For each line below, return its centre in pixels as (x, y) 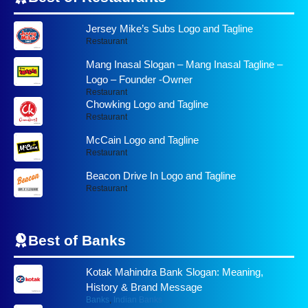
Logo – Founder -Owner (139, 80)
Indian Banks (137, 300)
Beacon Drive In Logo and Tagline (161, 176)
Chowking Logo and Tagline (147, 104)
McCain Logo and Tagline (142, 140)
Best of (55, 241)
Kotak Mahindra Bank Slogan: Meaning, (174, 272)
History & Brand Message (144, 287)
